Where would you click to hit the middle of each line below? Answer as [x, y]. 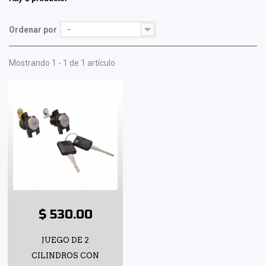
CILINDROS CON [65, 256]
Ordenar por [33, 30]
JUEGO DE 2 [65, 240]
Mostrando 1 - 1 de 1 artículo [62, 63]
